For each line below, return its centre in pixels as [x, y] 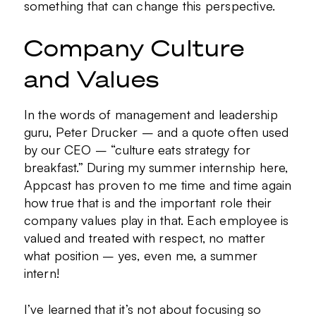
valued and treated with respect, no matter [144, 238]
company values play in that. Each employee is [156, 220]
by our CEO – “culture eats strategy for [137, 150]
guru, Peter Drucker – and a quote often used [156, 132]
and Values [92, 79]
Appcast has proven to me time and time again [158, 185]
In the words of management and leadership [151, 115]
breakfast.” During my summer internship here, [156, 168]
